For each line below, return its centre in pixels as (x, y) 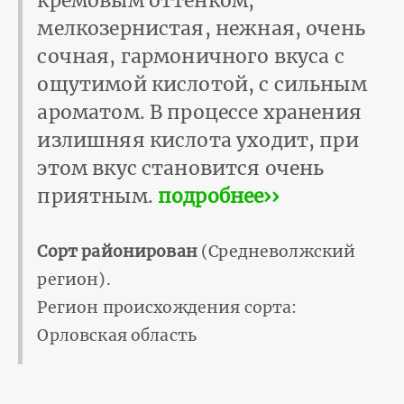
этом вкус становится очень (181, 168)
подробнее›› (218, 196)
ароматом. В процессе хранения (199, 112)
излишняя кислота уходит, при (198, 140)
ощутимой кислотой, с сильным (202, 84)
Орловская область (117, 335)
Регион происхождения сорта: (167, 307)
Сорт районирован (117, 251)
